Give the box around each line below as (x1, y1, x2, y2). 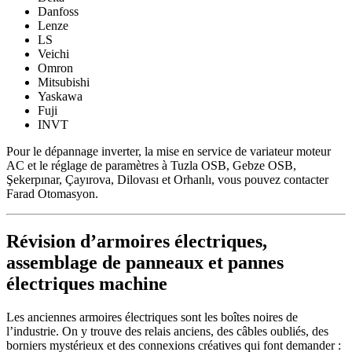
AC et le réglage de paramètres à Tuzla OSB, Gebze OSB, (6, 158, 296, 172)
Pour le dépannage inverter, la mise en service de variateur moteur (6, 144, 331, 158)
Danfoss (38, 4, 79, 18)
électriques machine (6, 273, 167, 294)
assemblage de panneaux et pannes (6, 251, 284, 273)
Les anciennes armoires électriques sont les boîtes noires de (6, 310, 298, 324)
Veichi (38, 46, 69, 60)
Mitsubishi (38, 75, 90, 89)
